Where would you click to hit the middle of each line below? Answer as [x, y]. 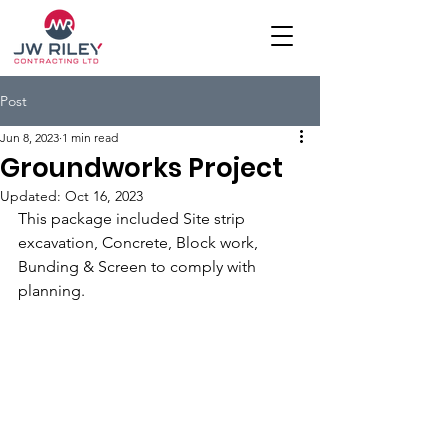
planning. [51, 290]
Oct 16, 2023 [104, 196]
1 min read [90, 137]
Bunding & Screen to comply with [139, 266]
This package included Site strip [133, 218]
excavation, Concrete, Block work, [140, 242]
